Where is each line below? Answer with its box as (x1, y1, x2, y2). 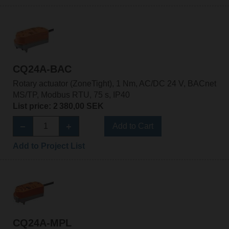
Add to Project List (12, 141, 85, 150)
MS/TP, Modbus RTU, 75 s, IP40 (12, 90, 130, 99)
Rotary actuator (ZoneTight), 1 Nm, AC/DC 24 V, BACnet (12, 79, 216, 88)
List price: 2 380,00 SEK (12, 101, 104, 110)
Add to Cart (112, 121, 153, 130)
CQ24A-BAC (12, 63, 72, 75)
